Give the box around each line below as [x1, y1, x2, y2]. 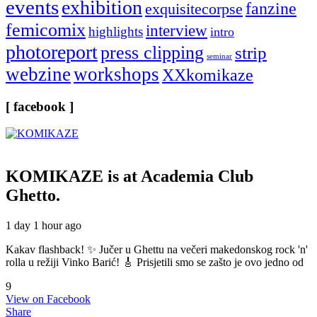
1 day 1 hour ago [6, 219, 81, 232]
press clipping [100, 42, 204, 63]
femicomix [6, 18, 86, 40]
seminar [207, 52, 232, 60]
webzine [6, 63, 71, 85]
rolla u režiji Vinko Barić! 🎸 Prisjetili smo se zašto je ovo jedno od [6, 256, 304, 269]
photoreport [6, 40, 98, 63]
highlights [88, 23, 143, 39]
